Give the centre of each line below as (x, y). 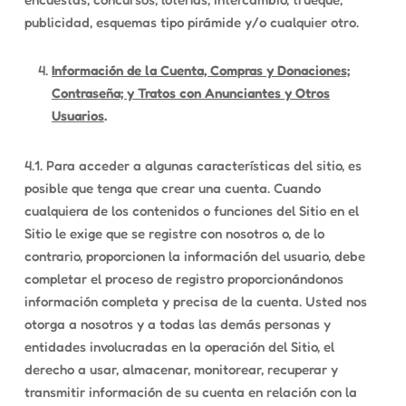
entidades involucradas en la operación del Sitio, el (179, 347)
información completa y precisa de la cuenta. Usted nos (195, 301)
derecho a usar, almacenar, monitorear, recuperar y (181, 369)
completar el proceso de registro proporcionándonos (184, 279)
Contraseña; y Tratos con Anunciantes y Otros (190, 93)
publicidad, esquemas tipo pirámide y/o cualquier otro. (191, 22)
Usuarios (77, 116)
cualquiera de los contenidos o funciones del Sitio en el (191, 211)
